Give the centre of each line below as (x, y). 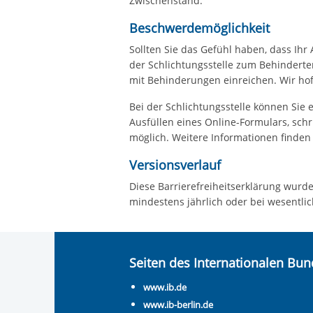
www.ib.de (165, 288)
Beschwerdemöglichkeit (200, 28)
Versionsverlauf (175, 165)
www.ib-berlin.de (179, 305)
